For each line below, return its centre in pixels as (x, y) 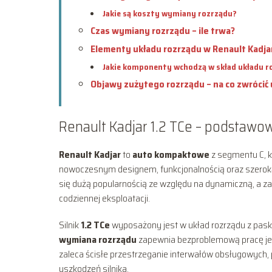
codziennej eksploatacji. (104, 198)
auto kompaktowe (171, 154)
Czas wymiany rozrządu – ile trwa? (163, 30)
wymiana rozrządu (98, 239)
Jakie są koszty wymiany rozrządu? (170, 13)
